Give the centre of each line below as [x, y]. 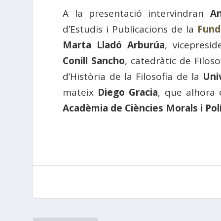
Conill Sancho [94, 60]
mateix [80, 92]
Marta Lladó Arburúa [114, 45]
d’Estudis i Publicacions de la [130, 29]
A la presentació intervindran [136, 13]
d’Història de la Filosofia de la [133, 76]
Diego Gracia [128, 92]
